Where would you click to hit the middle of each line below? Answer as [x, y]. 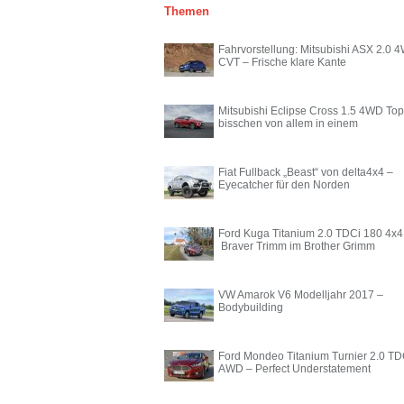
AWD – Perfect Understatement [294, 368]
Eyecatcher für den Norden [284, 184]
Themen [187, 12]
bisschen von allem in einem [288, 123]
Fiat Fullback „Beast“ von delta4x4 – [306, 172]
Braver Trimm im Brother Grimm [297, 246]
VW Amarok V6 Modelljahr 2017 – [301, 294]
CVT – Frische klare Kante [282, 62]
